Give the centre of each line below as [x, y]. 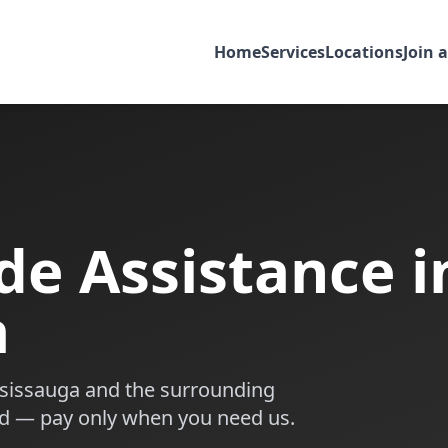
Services [293, 52]
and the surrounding [177, 389]
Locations [364, 52]
